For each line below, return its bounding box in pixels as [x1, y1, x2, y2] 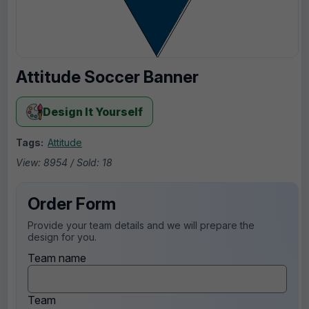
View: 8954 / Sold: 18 [16, 156, 112, 168]
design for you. [28, 230, 97, 243]
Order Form [28, 193, 116, 214]
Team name [28, 250, 86, 265]
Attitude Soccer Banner [16, 66, 199, 87]
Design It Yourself [43, 104, 143, 119]
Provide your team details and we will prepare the [28, 219, 255, 231]
